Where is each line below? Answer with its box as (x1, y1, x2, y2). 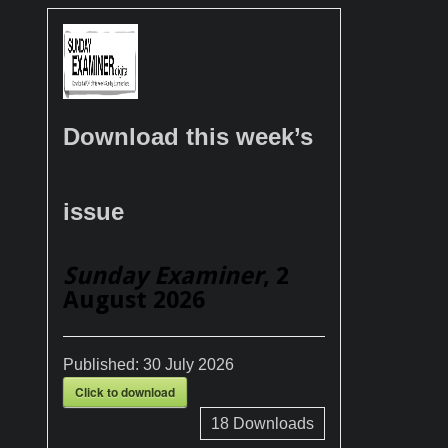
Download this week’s (63, 122, 313, 150)
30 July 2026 (143, 355, 234, 373)
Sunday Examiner (63, 261, 263, 290)
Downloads (228, 414, 314, 432)
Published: (63, 355, 143, 373)
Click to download (75, 382, 175, 401)
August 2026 (63, 285, 205, 314)
